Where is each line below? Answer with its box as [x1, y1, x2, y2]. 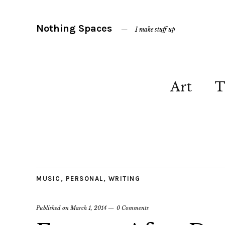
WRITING [108, 175, 140, 182]
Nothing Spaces [36, 23, 112, 34]
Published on [36, 204, 70, 211]
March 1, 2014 [70, 204, 106, 211]
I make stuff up [135, 26, 175, 33]
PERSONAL [65, 175, 103, 182]
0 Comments [117, 204, 149, 211]
